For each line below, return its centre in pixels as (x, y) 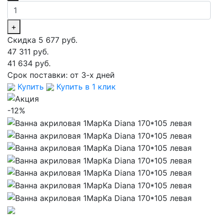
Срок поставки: (39, 75)
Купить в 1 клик (85, 86)
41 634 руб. (29, 63)
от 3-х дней (92, 75)
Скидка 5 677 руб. (42, 40)
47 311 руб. (28, 51)
